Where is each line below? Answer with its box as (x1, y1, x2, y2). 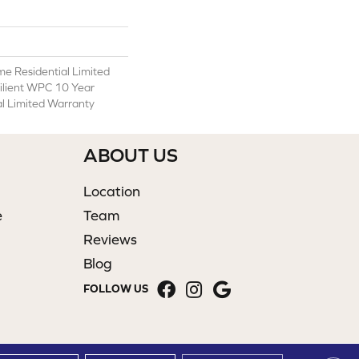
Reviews (83, 231, 137, 248)
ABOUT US (83, 144, 178, 166)
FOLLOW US (83, 282, 148, 295)
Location (83, 183, 140, 200)
